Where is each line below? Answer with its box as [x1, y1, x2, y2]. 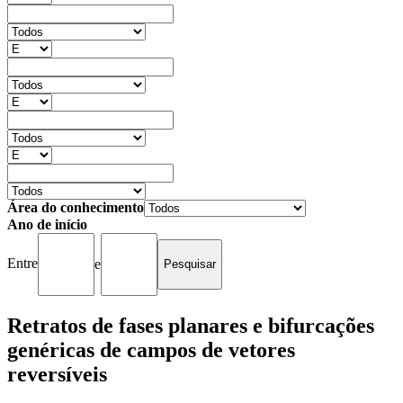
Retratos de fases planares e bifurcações [7, 313, 374, 337]
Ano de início [7, 216, 87, 232]
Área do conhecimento [7, 199, 144, 215]
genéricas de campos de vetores [7, 337, 295, 362]
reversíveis [7, 362, 107, 386]
